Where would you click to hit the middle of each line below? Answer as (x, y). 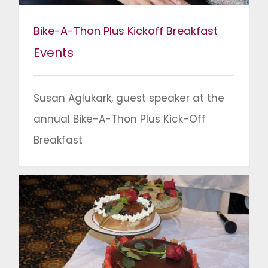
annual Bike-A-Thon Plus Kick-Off (120, 119)
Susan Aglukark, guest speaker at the (129, 98)
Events (54, 53)
